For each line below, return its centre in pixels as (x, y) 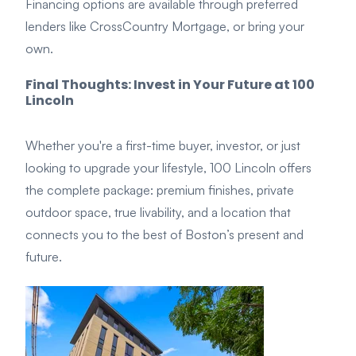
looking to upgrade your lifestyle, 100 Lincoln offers (168, 168)
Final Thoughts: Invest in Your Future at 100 (170, 85)
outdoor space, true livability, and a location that (158, 213)
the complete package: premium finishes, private (160, 190)
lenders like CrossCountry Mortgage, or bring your (165, 26)
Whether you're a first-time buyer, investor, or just (163, 146)
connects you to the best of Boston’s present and (164, 235)
